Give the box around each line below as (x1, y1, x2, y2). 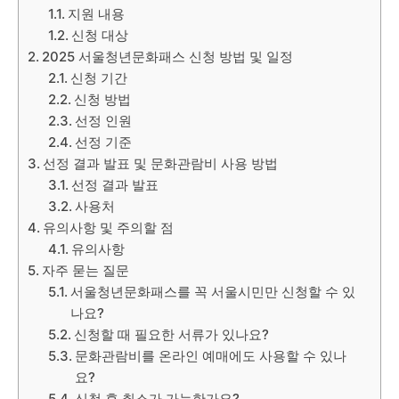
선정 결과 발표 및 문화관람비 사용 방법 (43, 155, 278, 172)
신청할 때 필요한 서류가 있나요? (73, 326, 269, 343)
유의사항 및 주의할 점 (43, 219, 174, 236)
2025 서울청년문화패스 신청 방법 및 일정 (42, 48, 293, 65)
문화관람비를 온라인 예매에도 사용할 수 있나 (74, 347, 346, 364)
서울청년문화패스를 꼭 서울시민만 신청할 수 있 (69, 283, 355, 300)
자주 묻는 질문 (42, 262, 129, 279)
